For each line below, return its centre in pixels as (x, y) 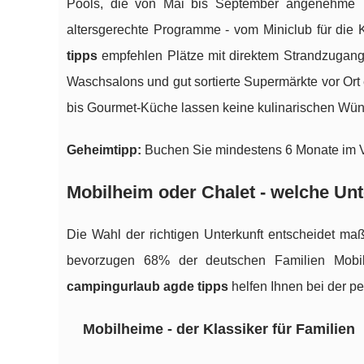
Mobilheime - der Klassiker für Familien (219, 329)
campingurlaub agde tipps (147, 287)
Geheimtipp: (104, 150)
